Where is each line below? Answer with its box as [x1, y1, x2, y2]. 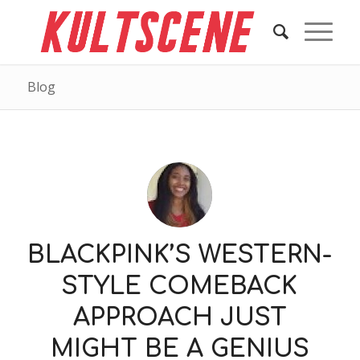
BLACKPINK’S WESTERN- [27, 242, 333, 268]
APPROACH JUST [72, 305, 287, 331]
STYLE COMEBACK [62, 273, 298, 300]
